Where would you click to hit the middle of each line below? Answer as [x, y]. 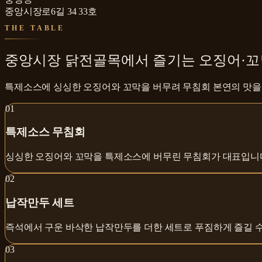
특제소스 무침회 [45, 132]
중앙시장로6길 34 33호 [51, 11]
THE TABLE [35, 28]
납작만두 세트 [40, 202]
